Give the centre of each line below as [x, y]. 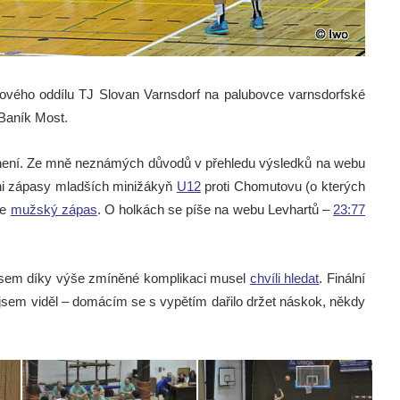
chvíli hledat [284, 278]
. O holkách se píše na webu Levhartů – [215, 209]
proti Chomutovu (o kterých [283, 186]
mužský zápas [54, 209]
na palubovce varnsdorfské [285, 94]
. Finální [342, 278]
